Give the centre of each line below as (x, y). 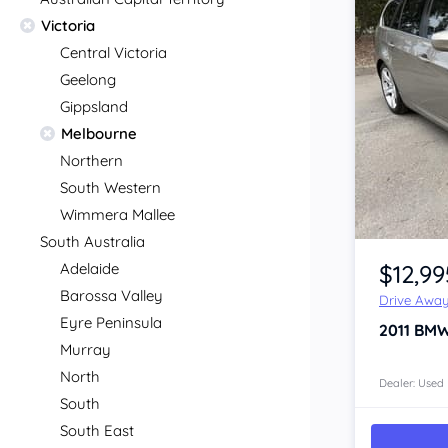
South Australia (92, 241)
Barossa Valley (111, 295)
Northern (91, 160)
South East (97, 430)
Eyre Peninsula (111, 322)
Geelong (88, 79)
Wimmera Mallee (117, 214)
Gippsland (94, 106)
